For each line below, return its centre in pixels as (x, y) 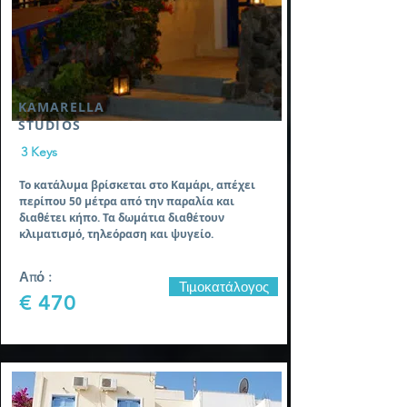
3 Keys (39, 152)
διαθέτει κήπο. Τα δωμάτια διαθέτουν (122, 218)
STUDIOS (50, 125)
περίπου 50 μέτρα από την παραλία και (127, 201)
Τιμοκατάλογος (223, 287)
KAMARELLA (62, 107)
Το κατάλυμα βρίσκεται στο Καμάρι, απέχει (137, 185)
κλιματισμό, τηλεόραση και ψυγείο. (116, 234)
